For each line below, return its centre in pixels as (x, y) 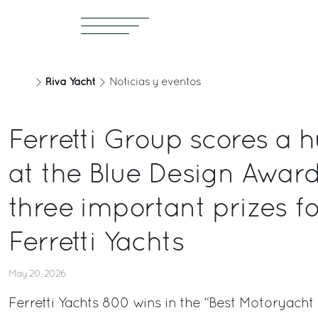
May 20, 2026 (37, 274)
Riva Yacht (70, 82)
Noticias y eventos (155, 82)
